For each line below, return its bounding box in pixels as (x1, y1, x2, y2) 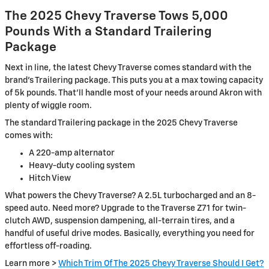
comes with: (5, 131, 53, 141)
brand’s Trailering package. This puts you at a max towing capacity (5, 76, 263, 85)
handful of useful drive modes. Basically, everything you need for (5, 229, 255, 238)
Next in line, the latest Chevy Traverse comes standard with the (5, 64, 252, 73)
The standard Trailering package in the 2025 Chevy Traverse (5, 119, 238, 128)
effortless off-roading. (5, 242, 92, 251)
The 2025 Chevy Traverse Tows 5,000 (5, 10, 228, 23)
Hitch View (29, 174, 71, 183)
